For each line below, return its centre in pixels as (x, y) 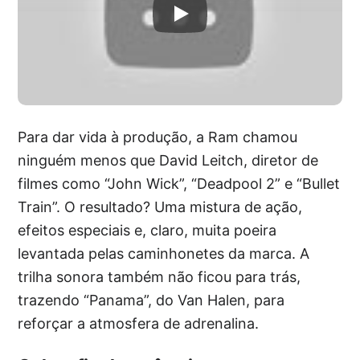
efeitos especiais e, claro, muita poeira (147, 230)
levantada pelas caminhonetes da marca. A (164, 253)
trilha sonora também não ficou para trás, (160, 276)
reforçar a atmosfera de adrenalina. (139, 323)
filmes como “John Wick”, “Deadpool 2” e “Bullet (179, 183)
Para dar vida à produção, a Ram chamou (158, 137)
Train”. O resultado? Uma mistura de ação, (160, 207)
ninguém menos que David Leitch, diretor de (168, 160)
